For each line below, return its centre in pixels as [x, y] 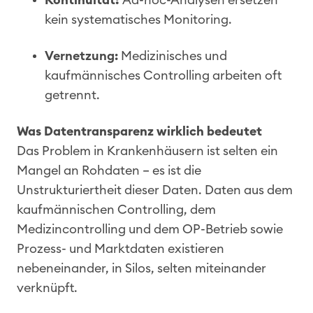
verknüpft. [47, 287]
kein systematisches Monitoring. [138, 19]
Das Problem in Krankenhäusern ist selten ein [147, 151]
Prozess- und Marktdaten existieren [121, 248]
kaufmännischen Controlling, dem [116, 209]
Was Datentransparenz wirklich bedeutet [139, 131]
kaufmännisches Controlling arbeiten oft [163, 75]
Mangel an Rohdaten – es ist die [109, 170]
